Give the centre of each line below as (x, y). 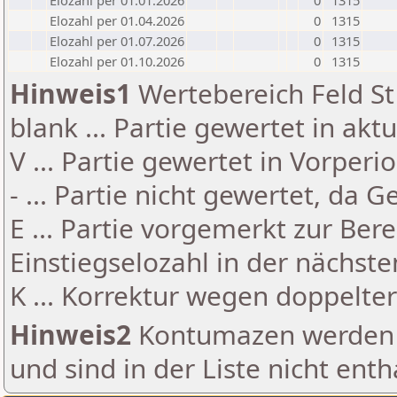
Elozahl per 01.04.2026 (117, 20)
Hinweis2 (70, 335)
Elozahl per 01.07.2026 (117, 41)
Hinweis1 (70, 93)
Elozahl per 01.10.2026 (117, 61)
